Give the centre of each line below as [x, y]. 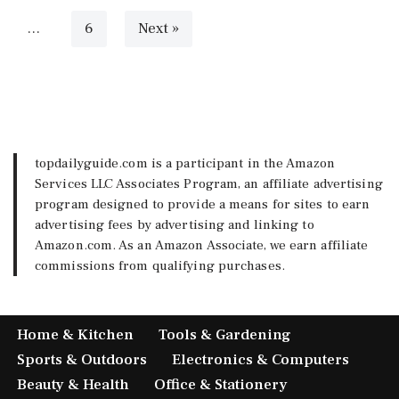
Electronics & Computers [261, 360]
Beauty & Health [73, 385]
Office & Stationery [221, 385]
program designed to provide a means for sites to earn [203, 204]
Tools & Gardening [225, 335]
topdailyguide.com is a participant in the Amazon [185, 163]
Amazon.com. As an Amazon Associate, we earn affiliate [202, 245]
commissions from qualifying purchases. [160, 265]
